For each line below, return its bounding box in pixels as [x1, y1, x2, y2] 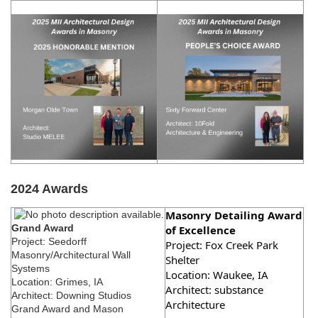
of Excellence [165, 222, 236, 237]
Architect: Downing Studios [11, 289, 131, 301]
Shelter [165, 252, 199, 267]
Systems [11, 262, 50, 274]
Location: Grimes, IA [11, 275, 103, 287]
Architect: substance [165, 282, 263, 297]
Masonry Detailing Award [165, 207, 302, 222]
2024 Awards [11, 181, 88, 196]
